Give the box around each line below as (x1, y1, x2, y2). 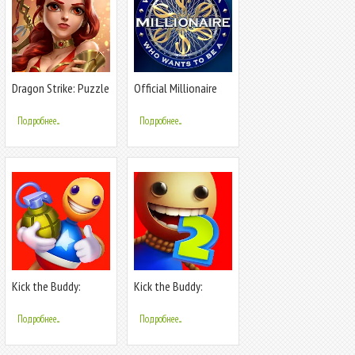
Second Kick (134, 291, 188, 307)
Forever (12, 291, 45, 307)
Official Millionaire (134, 79, 217, 96)
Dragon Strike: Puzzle (12, 79, 109, 96)
